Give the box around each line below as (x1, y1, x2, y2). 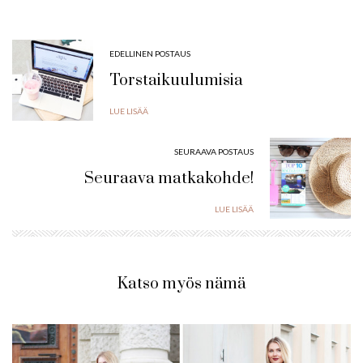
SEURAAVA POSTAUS (174, 147, 254, 157)
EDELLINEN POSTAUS (109, 49, 190, 59)
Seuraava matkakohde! (84, 169, 254, 190)
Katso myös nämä (117, 274, 246, 295)
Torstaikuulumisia (109, 70, 243, 92)
